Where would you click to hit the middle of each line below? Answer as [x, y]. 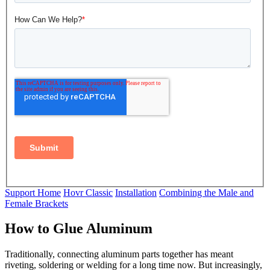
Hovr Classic [88, 192]
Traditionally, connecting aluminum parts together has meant [119, 254]
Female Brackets [36, 203]
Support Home [33, 192]
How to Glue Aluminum [79, 229]
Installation [136, 192]
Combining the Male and [206, 192]
